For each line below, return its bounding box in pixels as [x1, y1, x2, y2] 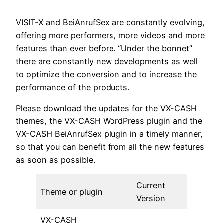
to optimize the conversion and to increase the [16, 69, 197, 79]
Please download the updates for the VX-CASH [16, 103, 197, 113]
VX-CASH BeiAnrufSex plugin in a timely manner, [16, 128, 203, 139]
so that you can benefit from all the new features [16, 141, 204, 152]
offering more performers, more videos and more [16, 30, 205, 40]
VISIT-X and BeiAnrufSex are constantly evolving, [16, 17, 205, 27]
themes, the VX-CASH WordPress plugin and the [16, 115, 202, 126]
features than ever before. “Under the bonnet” [16, 43, 192, 53]
